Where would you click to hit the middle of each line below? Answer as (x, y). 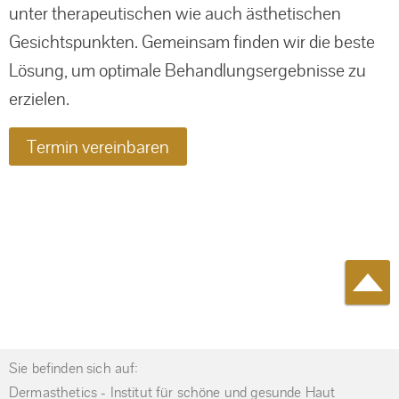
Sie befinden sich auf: (74, 368)
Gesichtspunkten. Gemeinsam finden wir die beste (192, 41)
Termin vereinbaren (98, 147)
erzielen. (39, 98)
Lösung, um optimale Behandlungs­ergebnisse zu (187, 70)
